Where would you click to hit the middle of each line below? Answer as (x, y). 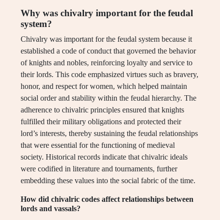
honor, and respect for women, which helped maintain (104, 86)
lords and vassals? (51, 209)
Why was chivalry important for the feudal (107, 13)
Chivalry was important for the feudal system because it (106, 39)
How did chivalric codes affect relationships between (107, 199)
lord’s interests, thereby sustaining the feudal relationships (109, 134)
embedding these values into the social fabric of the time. (108, 181)
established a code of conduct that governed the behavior (108, 51)
